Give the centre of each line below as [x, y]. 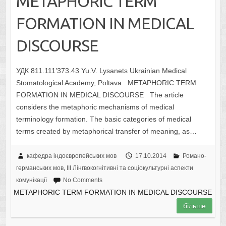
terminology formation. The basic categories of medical [103, 119]
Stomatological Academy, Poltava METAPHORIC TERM [106, 83]
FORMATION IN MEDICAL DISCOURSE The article [100, 95]
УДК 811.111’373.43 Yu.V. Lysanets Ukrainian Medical [101, 71]
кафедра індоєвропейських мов [71, 156]
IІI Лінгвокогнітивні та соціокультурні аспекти [130, 168]
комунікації [31, 180]
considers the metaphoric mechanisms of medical [95, 107]
